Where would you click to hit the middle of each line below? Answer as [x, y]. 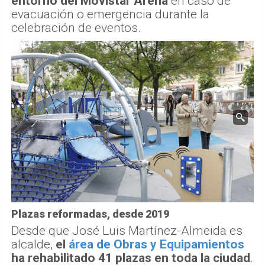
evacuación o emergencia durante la [110, 14]
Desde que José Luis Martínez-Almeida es [127, 231]
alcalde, [33, 245]
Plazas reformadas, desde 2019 [90, 214]
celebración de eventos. [76, 28]
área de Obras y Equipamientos [156, 245]
